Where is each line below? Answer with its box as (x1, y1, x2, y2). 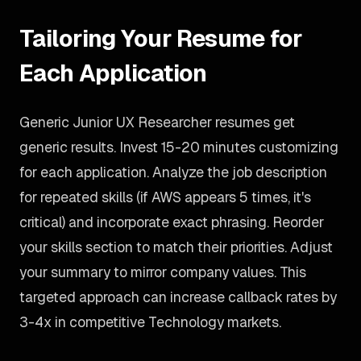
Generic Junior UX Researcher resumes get (19, 113, 295, 131)
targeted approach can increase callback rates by (19, 288, 337, 306)
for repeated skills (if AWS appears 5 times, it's (19, 188, 311, 206)
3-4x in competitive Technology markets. (19, 313, 281, 331)
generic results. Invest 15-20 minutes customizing (19, 138, 338, 156)
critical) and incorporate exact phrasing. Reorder (19, 213, 324, 231)
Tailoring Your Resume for (19, 23, 303, 53)
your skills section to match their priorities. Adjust (19, 238, 333, 256)
